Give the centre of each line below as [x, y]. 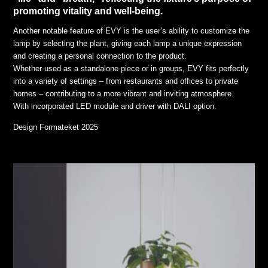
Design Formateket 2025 [56, 127]
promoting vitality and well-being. [88, 11]
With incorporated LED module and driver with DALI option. [115, 106]
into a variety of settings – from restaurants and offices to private [126, 81]
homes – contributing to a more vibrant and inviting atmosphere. [124, 93]
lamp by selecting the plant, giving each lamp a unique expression [128, 43]
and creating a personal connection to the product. [100, 56]
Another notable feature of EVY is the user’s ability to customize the [132, 31]
